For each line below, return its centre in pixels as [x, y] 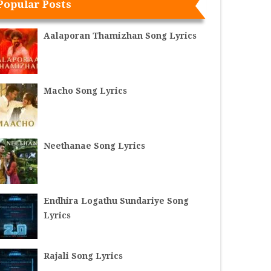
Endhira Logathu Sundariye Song [116, 201]
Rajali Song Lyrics [83, 256]
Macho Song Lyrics [86, 90]
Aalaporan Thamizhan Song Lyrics [120, 35]
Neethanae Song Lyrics [95, 145]
